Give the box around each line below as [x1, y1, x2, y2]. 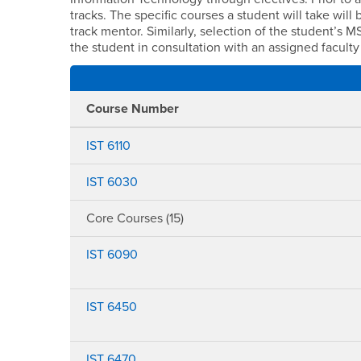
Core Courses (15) [86, 210, 185, 226]
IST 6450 [86, 299, 138, 315]
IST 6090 [86, 247, 139, 263]
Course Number [86, 101, 180, 117]
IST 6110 [86, 138, 131, 154]
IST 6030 [86, 174, 139, 190]
